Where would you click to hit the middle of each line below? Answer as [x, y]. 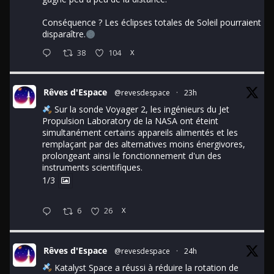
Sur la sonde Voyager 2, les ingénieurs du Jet [140, 109]
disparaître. [64, 34]
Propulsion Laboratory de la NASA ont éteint [130, 121]
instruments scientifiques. [92, 168]
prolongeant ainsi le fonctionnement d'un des [132, 156]
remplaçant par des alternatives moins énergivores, [144, 144]
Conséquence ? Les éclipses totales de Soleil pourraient [152, 23]
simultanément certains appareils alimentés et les [140, 133]
